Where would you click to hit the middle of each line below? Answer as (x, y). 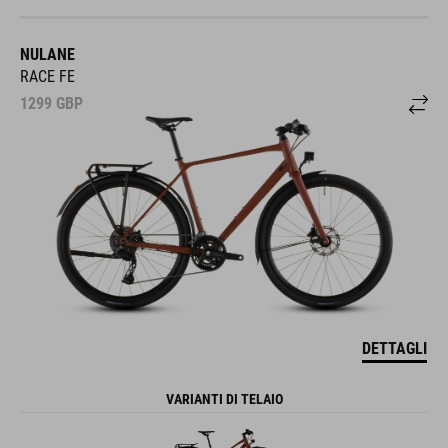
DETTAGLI (394, 348)
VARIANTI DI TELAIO (224, 398)
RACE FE (47, 76)
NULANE (47, 54)
